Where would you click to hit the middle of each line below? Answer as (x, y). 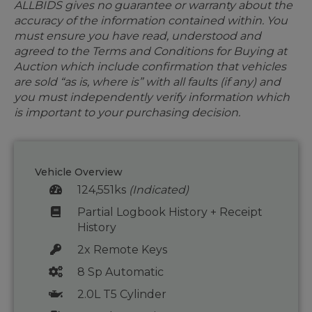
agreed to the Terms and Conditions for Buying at (150, 52)
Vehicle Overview (79, 172)
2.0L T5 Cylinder (122, 295)
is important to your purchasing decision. (127, 113)
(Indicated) (158, 190)
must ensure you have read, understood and (138, 36)
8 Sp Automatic (120, 272)
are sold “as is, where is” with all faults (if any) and (147, 82)
